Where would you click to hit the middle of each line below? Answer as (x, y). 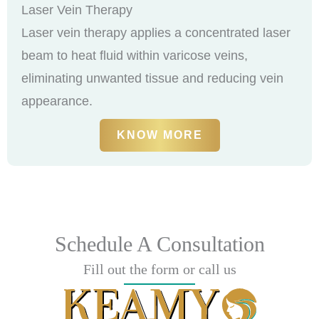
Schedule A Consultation (159, 244)
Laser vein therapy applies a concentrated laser (156, 33)
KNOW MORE (159, 135)
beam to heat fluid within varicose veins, (135, 56)
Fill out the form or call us (159, 270)
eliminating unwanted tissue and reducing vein (152, 79)
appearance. (57, 101)
